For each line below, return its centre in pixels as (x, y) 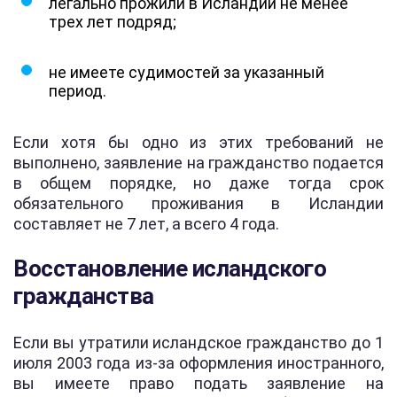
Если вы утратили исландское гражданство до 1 (198, 342)
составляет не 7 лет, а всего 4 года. (146, 223)
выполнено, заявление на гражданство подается (198, 162)
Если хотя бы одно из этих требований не (198, 142)
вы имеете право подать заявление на (198, 383)
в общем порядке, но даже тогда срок (198, 183)
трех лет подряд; (113, 21)
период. (78, 90)
